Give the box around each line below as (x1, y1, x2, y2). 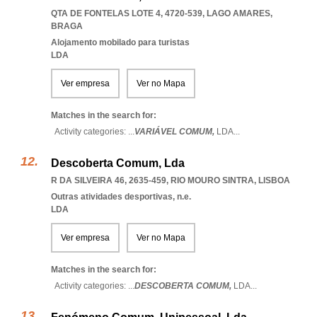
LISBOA (258, 175, 290, 185)
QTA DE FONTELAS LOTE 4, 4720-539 (51, 8, 202, 18)
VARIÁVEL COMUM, (134, 127, 217, 137)
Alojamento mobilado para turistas (51, 38, 190, 47)
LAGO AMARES (207, 8, 270, 18)
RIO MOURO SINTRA (171, 175, 254, 185)
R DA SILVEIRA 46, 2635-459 (51, 175, 166, 185)
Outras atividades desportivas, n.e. (51, 192, 191, 202)
